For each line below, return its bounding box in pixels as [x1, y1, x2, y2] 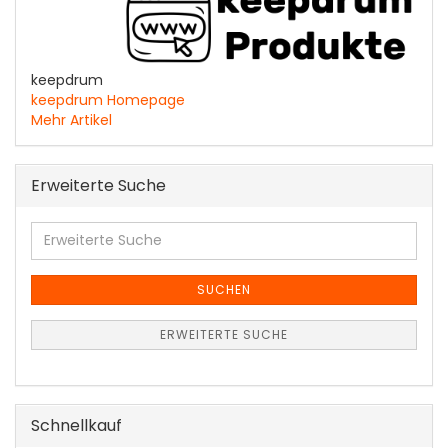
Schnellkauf [31, 413, 122, 437]
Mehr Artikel [31, 109, 112, 130]
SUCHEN [197, 280, 251, 298]
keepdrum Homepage [31, 89, 185, 110]
